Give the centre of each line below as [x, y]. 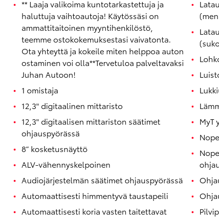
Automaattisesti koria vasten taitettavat [94, 211]
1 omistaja [40, 90]
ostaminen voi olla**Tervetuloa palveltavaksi [103, 63]
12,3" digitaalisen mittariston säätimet [91, 121]
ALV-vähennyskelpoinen [66, 164]
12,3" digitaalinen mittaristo [72, 106]
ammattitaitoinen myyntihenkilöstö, [87, 27]
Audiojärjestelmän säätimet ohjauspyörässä [102, 180]
